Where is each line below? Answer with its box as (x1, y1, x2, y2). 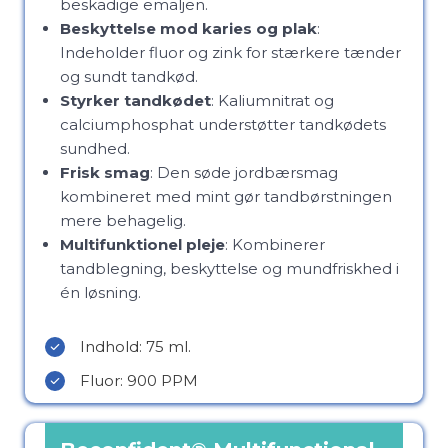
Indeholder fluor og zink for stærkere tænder (60, 43, 401, 62)
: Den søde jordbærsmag (150, 163, 338, 182)
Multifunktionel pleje (60, 235, 225, 254)
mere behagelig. (60, 211, 186, 230)
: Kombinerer (225, 235, 325, 254)
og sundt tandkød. (60, 67, 198, 86)
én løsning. (60, 283, 141, 302)
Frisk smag (60, 163, 150, 182)
